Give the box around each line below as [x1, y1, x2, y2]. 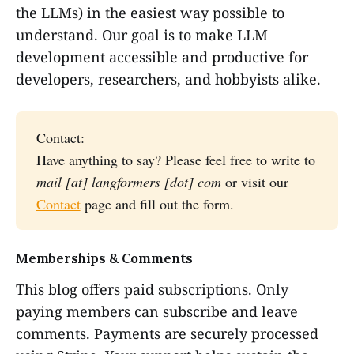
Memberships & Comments [16, 250, 194, 268]
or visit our [220, 172, 288, 192]
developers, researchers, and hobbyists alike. [16, 70, 321, 89]
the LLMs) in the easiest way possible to [16, 3, 284, 23]
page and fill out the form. [80, 194, 234, 214]
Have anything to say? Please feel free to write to [36, 150, 315, 170]
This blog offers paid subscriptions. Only [16, 280, 288, 299]
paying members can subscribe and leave [16, 302, 298, 322]
